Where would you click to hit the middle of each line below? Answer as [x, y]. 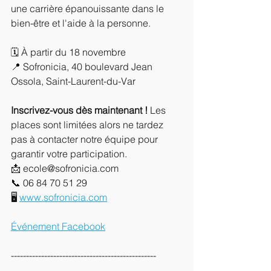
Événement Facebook [58, 226]
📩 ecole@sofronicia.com [66, 168]
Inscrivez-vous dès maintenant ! [79, 110]
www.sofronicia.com [63, 197]
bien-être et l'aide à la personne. [82, 23]
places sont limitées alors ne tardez [88, 125]
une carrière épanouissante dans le [89, 8]
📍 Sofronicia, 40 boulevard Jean [83, 67]
